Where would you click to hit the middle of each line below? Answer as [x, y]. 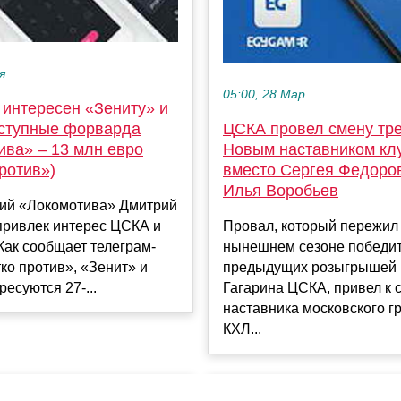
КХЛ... [242, 329]
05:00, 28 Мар [264, 95]
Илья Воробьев [281, 191]
